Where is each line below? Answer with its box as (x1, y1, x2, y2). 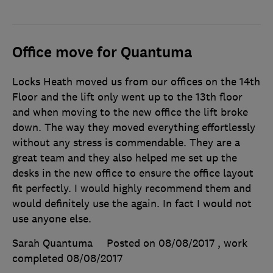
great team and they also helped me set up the (12, 151, 237, 165)
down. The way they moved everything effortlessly (12, 120, 255, 134)
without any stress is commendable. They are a (12, 135, 240, 149)
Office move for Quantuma (12, 42, 192, 62)
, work (218, 236, 247, 250)
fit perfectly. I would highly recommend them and (12, 181, 251, 195)
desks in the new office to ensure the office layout (12, 166, 253, 180)
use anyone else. (12, 211, 91, 225)
